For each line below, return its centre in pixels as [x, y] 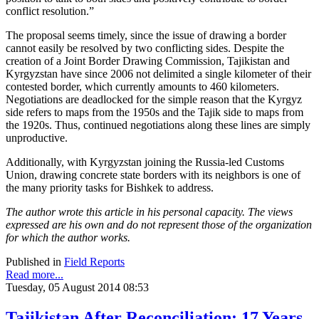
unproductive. [37, 137]
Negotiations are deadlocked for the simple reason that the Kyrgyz [154, 99]
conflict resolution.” [50, 11]
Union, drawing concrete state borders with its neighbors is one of [153, 174]
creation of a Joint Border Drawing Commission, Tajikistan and [148, 61]
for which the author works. [68, 237]
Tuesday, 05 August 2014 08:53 [77, 287]
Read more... [35, 274]
